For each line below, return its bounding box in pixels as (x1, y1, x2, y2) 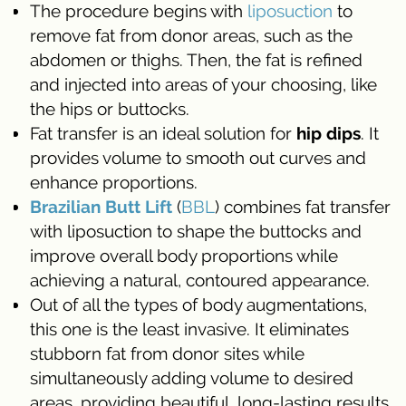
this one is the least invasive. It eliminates (30, 319, 349, 340)
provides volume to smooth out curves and (30, 148, 366, 169)
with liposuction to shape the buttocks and (30, 221, 362, 242)
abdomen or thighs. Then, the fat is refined (30, 50, 362, 71)
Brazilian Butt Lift (30, 197, 172, 217)
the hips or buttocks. (30, 99, 189, 120)
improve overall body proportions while (30, 246, 338, 266)
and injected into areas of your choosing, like (30, 74, 377, 95)
